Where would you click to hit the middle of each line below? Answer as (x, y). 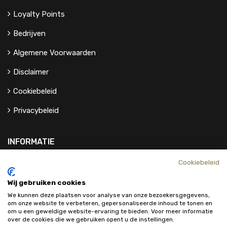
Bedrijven (29, 33)
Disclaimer (31, 72)
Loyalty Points (39, 14)
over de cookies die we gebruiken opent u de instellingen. (91, 219)
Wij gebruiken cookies (47, 182)
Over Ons (29, 190)
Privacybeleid (36, 110)
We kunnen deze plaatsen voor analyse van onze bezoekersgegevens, (109, 195)
